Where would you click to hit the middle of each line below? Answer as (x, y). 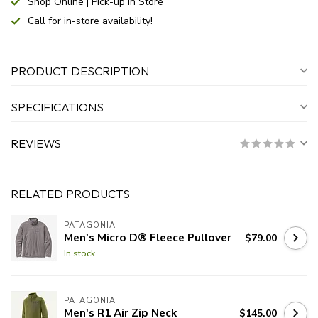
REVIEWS (36, 143)
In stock (79, 253)
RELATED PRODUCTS (70, 194)
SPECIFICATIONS (57, 107)
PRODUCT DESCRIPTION (80, 71)
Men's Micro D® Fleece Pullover (148, 237)
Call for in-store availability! (90, 21)
